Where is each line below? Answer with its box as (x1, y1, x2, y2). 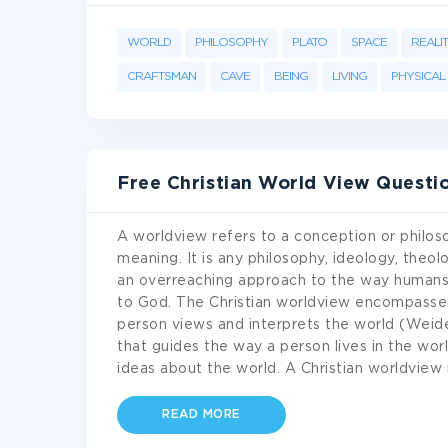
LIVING (332, 71, 367, 82)
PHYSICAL (391, 71, 445, 82)
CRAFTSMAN (127, 71, 196, 82)
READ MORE (162, 409, 241, 420)
